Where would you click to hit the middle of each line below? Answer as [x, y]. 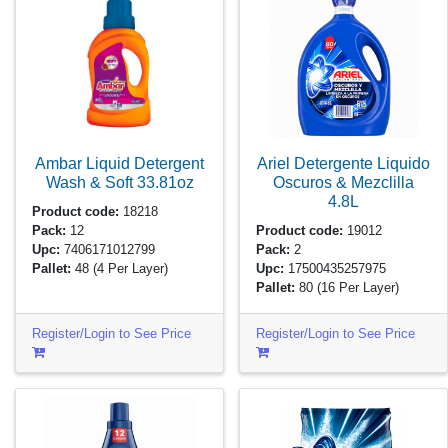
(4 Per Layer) [131, 268]
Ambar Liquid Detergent [119, 163]
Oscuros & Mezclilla [343, 182]
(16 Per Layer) [358, 287]
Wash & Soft [91, 182]
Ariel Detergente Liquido [343, 163]
